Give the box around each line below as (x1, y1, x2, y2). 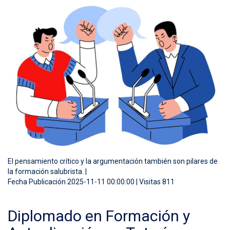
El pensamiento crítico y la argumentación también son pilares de (8, 157, 218, 166)
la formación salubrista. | (8, 167, 87, 176)
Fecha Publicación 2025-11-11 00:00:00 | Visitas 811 (8, 178, 175, 186)
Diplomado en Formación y (8, 207, 190, 225)
